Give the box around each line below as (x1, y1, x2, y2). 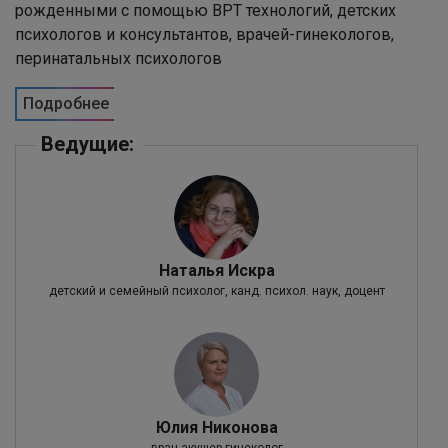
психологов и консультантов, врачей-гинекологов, (15, 24, 394, 44)
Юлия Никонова (155, 417, 278, 437)
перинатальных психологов (15, 48, 222, 68)
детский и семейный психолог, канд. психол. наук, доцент (48, 283, 385, 298)
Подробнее (23, 93, 109, 113)
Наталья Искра (158, 260, 275, 280)
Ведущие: (41, 131, 134, 156)
